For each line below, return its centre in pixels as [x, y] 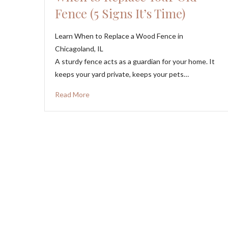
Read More [72, 94]
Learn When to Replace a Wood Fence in [119, 36]
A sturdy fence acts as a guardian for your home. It [135, 61]
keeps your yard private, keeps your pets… [122, 74]
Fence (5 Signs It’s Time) [120, 13]
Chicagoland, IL [79, 48]
